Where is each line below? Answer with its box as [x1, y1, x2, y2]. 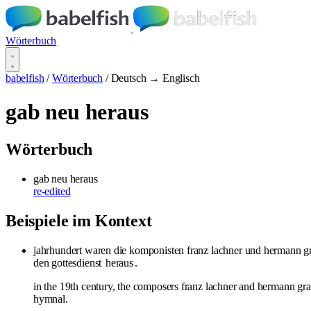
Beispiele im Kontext [6, 211, 152, 230]
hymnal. [33, 292, 68, 305]
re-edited [33, 185, 71, 197]
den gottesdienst [33, 256, 105, 269]
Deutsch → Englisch [110, 72, 200, 84]
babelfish [6, 72, 44, 84]
